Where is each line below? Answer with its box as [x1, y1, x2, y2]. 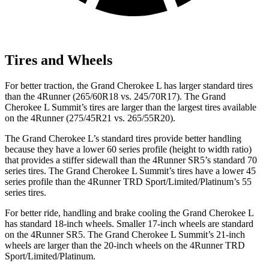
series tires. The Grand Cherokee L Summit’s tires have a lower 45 [5, 165, 256, 176]
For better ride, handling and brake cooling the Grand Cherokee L [5, 207, 253, 218]
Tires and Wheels [5, 52, 112, 68]
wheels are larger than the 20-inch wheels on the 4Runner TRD [5, 240, 245, 250]
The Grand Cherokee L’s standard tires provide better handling [5, 133, 241, 144]
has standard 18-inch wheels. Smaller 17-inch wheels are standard [5, 218, 253, 229]
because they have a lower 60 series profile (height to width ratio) [5, 144, 252, 154]
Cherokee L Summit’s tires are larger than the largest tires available [5, 101, 256, 112]
